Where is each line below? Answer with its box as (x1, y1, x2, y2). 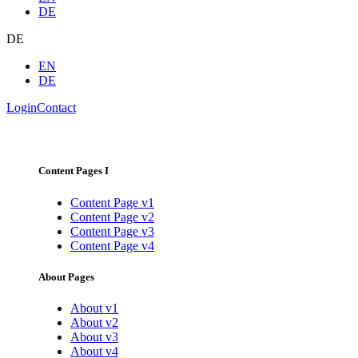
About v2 (70, 315, 118, 329)
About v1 (70, 300, 118, 315)
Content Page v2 (70, 209, 154, 224)
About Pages (38, 270, 94, 283)
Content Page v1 (70, 195, 154, 209)
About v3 (70, 329, 118, 344)
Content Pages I (38, 165, 109, 177)
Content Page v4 (70, 238, 154, 253)
